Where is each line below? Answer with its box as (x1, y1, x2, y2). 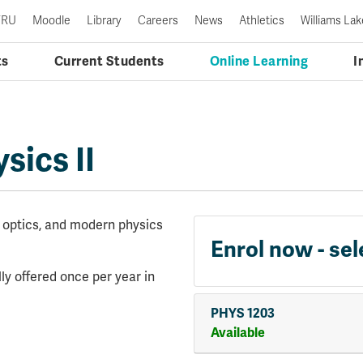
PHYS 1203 (211, 305, 275, 322)
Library (87, 14, 122, 28)
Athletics (239, 14, 285, 28)
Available (211, 325, 265, 341)
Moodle (32, 14, 71, 28)
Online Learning (209, 53, 308, 70)
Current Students (53, 53, 164, 70)
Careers (138, 14, 179, 28)
